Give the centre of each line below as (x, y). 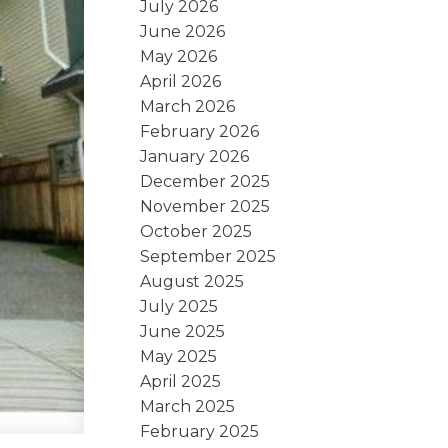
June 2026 (183, 31)
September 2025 (208, 256)
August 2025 (192, 281)
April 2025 (181, 381)
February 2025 (200, 431)
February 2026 (200, 131)
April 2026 (181, 81)
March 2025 (188, 406)
